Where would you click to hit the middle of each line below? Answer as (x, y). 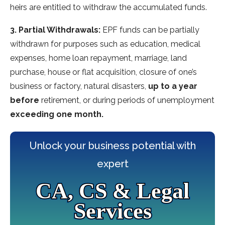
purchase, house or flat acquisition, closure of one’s (103, 72)
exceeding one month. (57, 115)
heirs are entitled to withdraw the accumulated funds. (108, 8)
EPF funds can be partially (150, 30)
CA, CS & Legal (113, 191)
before (25, 100)
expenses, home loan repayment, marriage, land (98, 58)
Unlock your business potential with (113, 146)
